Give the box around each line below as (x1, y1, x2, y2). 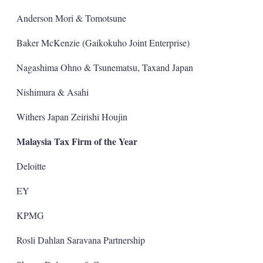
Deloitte (16, 159, 46, 172)
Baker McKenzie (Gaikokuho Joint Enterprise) (16, 36, 190, 49)
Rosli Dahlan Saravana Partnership (16, 233, 145, 246)
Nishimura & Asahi (16, 85, 89, 98)
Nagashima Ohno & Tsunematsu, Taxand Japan (16, 60, 193, 73)
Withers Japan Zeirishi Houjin (16, 110, 127, 123)
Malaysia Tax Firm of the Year (16, 134, 137, 148)
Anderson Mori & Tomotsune (16, 11, 126, 24)
